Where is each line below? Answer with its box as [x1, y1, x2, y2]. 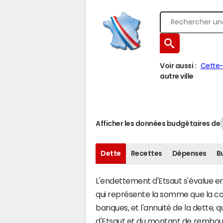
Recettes [130, 150, 162, 157]
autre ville [160, 73, 194, 80]
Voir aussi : [160, 62, 197, 69]
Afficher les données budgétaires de [96, 119, 221, 127]
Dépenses [172, 150, 207, 157]
